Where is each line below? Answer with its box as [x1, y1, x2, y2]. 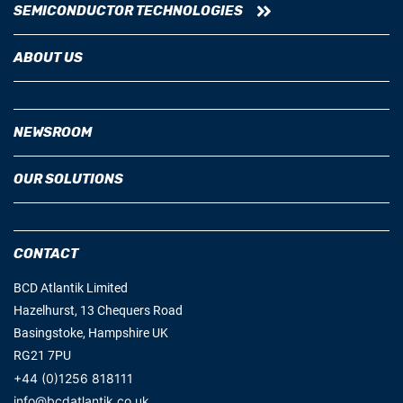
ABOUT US [13, 49, 83, 66]
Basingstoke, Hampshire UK [13, 325, 168, 340]
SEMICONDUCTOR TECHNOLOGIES [13, 2, 243, 19]
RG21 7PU [13, 347, 71, 363]
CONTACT [13, 245, 78, 262]
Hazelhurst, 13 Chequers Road [13, 302, 183, 318]
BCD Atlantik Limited [13, 280, 128, 295]
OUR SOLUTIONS [13, 170, 123, 187]
